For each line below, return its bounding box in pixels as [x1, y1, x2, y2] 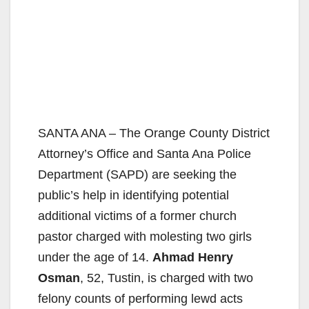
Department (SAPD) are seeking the [38, 167, 237, 181]
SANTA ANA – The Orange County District [38, 126, 270, 140]
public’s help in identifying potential [38, 188, 229, 202]
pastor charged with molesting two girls [38, 229, 252, 243]
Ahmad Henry [152, 250, 233, 264]
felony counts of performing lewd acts [38, 291, 243, 306]
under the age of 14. [38, 250, 152, 264]
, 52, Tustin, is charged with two [80, 270, 253, 285]
